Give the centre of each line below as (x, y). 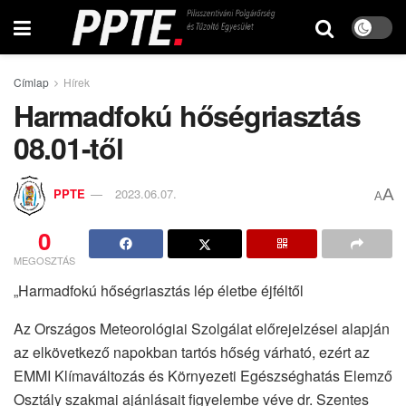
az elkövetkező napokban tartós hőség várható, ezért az (192, 352)
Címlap (31, 82)
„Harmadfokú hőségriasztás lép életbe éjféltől (159, 290)
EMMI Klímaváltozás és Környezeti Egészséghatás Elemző (203, 375)
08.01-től (68, 148)
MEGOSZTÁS (44, 260)
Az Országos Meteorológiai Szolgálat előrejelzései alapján (202, 328)
